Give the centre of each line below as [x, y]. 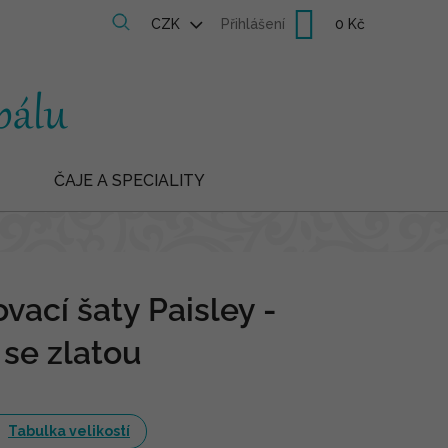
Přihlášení [253, 24]
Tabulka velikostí [69, 431]
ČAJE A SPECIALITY [129, 180]
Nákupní [345, 22]
